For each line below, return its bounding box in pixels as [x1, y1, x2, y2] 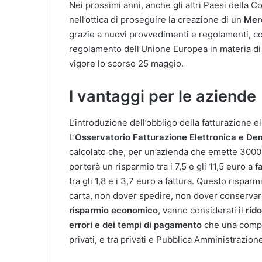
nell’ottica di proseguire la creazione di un [69, 14, 244, 25]
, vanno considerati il [158, 204, 243, 216]
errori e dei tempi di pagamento [69, 219, 202, 230]
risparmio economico [69, 204, 158, 216]
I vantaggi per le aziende [69, 87, 256, 106]
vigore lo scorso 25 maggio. [69, 58, 184, 69]
